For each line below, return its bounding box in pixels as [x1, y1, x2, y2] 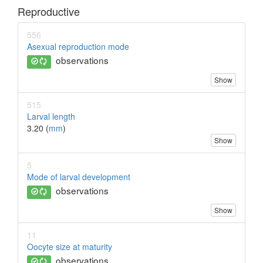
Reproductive [18, 4, 80, 19]
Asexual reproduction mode [27, 41, 129, 53]
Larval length [27, 110, 75, 123]
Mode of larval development [27, 171, 130, 183]
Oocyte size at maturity [27, 241, 112, 253]
